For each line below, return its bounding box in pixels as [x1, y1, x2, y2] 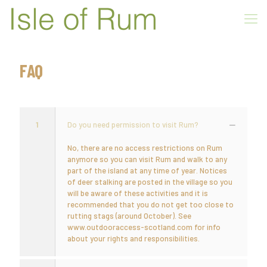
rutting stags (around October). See [67, 211, 191, 221]
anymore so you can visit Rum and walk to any [67, 154, 227, 164]
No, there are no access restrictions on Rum [67, 143, 222, 153]
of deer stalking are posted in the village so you [67, 177, 232, 187]
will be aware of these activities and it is [67, 188, 208, 198]
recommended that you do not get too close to [67, 200, 234, 209]
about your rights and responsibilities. [67, 234, 200, 243]
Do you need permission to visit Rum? [67, 120, 198, 129]
